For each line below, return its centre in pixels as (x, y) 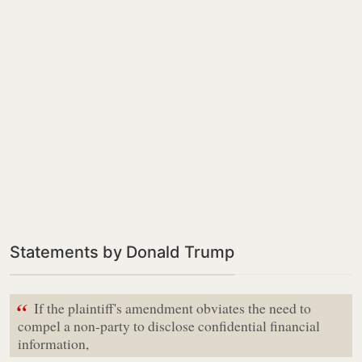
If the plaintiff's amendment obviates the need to (173, 308)
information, (53, 343)
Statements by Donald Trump (122, 252)
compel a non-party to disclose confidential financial (169, 326)
